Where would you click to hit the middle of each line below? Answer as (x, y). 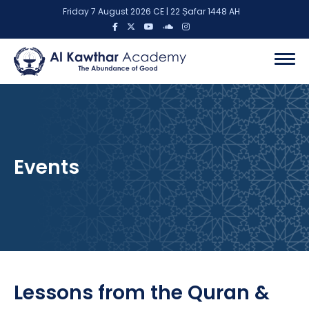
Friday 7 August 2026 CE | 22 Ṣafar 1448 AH (154, 11)
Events (47, 168)
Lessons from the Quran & (142, 293)
